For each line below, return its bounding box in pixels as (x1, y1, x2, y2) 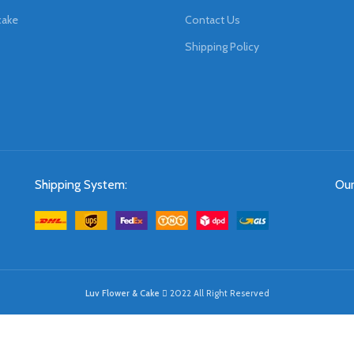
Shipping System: (34, 177, 127, 193)
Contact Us (185, 13, 240, 28)
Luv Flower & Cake (85, 288, 162, 299)
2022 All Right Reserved (167, 288, 269, 299)
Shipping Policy (185, 40, 259, 55)
